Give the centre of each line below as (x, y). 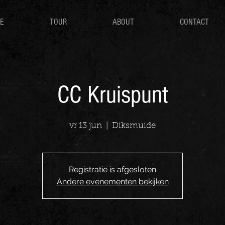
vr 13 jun (86, 126)
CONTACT (194, 22)
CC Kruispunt (113, 95)
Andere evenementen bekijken (113, 182)
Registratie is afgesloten (113, 170)
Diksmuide (134, 126)
